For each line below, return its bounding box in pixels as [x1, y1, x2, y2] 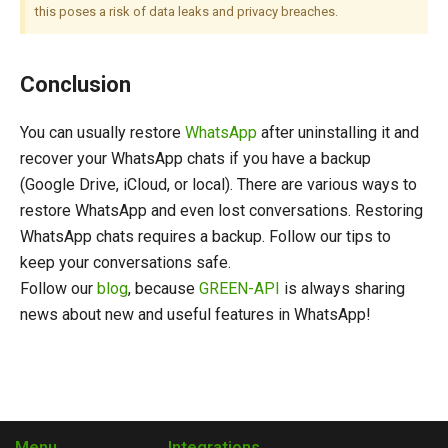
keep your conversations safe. [20, 252, 231, 272]
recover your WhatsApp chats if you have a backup [20, 148, 371, 168]
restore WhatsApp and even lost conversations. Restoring [20, 200, 423, 220]
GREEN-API [199, 278, 280, 298]
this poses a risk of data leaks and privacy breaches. [35, 4, 338, 20]
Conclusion [20, 72, 131, 98]
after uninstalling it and [257, 122, 419, 142]
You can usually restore [20, 122, 185, 142]
